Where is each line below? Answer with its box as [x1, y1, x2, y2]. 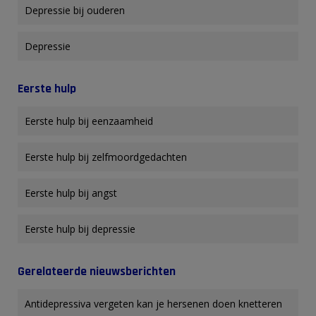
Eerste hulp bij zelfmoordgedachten [25, 150, 187, 164]
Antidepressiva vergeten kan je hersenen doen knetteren [25, 296, 282, 310]
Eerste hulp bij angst [25, 186, 117, 200]
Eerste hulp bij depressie [25, 221, 135, 236]
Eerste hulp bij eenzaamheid [25, 114, 153, 128]
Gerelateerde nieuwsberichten [18, 263, 176, 279]
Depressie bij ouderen [25, 3, 125, 17]
